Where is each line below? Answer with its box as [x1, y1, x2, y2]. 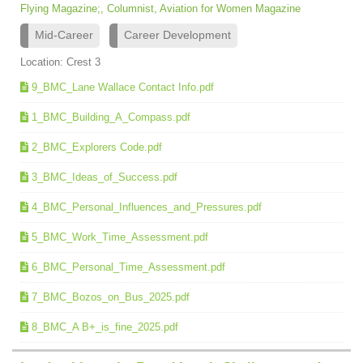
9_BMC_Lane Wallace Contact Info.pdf [32, 80, 214, 93]
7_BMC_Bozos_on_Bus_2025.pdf [32, 290, 190, 303]
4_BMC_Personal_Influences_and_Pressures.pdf [32, 200, 262, 213]
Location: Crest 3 [20, 55, 100, 68]
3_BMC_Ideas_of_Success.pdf [32, 170, 177, 183]
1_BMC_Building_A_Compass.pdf [32, 110, 190, 123]
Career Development [124, 28, 231, 41]
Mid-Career [35, 28, 93, 41]
